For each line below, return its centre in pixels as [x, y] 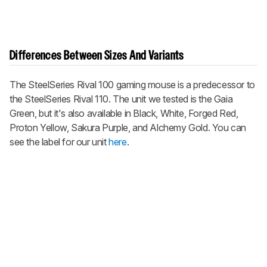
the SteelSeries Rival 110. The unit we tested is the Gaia [121, 99]
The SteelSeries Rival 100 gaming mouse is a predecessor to [132, 84]
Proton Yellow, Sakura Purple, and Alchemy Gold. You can [128, 127]
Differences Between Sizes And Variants [97, 56]
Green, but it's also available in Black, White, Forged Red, [124, 113]
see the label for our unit [59, 142]
